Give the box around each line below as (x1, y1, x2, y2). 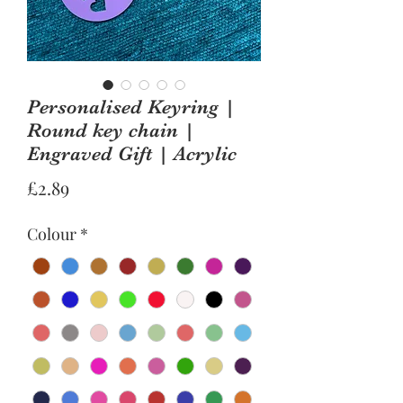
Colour (27, 223, 76, 246)
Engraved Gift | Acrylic (27, 142, 237, 166)
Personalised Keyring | (27, 95, 235, 119)
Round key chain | (27, 119, 194, 142)
